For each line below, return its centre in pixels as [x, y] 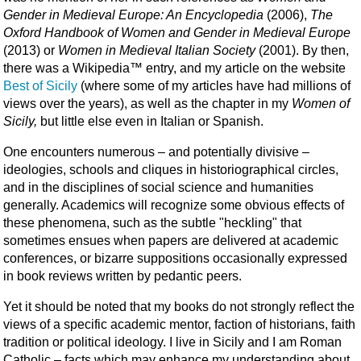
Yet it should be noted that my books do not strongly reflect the [179, 306]
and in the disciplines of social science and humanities [158, 187]
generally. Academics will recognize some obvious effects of [174, 205]
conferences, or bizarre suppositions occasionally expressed [175, 258]
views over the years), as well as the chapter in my [147, 103]
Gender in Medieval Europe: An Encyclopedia [133, 15]
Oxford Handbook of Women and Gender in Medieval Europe [177, 32]
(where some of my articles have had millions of [214, 85]
